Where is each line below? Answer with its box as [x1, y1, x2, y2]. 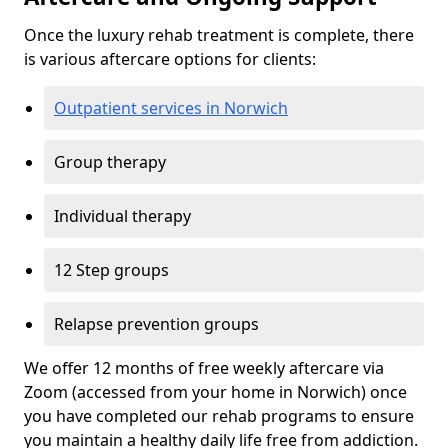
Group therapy [54, 151, 166, 174]
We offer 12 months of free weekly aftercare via [24, 357, 384, 380]
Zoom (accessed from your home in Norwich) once [24, 381, 407, 404]
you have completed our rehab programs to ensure [24, 405, 414, 428]
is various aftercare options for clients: [24, 48, 316, 71]
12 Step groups [54, 259, 169, 282]
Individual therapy [54, 205, 191, 228]
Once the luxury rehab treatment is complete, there [24, 24, 414, 47]
